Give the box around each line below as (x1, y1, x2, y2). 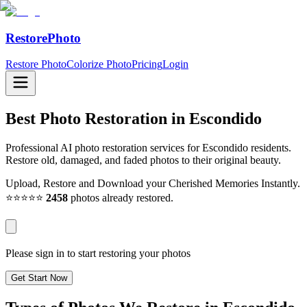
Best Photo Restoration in (5, 110, 189, 128)
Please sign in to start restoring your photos (5, 247, 191, 260)
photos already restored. (68, 192, 173, 204)
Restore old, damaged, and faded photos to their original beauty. (5, 154, 281, 167)
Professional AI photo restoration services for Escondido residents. (5, 142, 291, 154)
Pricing (132, 58, 162, 71)
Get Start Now (11, 273, 67, 284)
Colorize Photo (66, 58, 132, 71)
